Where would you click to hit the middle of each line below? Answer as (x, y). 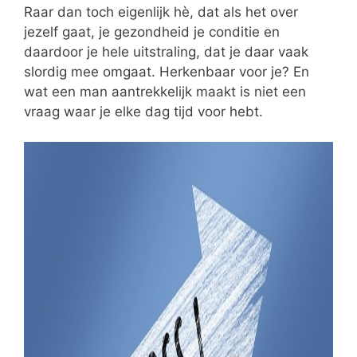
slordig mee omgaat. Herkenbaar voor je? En (167, 71)
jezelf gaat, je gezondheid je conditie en (152, 31)
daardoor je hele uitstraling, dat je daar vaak (166, 51)
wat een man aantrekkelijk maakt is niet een (165, 91)
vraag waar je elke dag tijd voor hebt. (143, 111)
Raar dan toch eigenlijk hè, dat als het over (161, 12)
